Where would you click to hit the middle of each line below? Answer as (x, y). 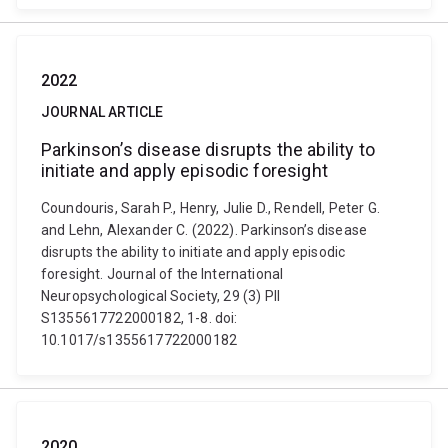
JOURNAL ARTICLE (102, 112)
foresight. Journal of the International (162, 274)
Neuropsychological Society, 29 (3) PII (161, 296)
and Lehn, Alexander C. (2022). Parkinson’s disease (204, 230)
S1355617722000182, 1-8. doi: (139, 318)
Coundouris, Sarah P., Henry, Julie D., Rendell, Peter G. (210, 208)
